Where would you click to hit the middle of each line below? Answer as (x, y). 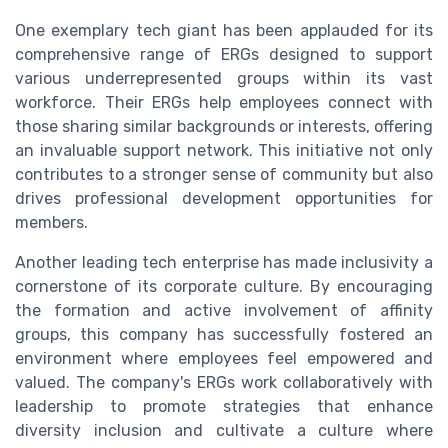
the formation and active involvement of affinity (224, 311)
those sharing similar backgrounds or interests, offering (224, 127)
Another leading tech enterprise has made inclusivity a (224, 263)
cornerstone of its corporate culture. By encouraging (224, 287)
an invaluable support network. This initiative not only (224, 151)
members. (51, 223)
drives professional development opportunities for (224, 199)
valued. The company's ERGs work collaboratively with (224, 383)
